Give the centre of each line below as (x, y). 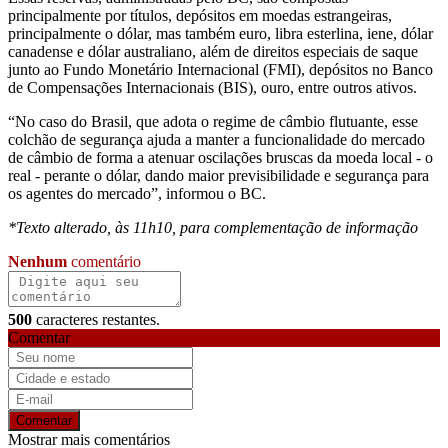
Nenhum (37, 261)
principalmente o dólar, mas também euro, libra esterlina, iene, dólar (220, 33)
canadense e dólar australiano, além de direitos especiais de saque (213, 51)
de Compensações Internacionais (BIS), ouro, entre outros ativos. (212, 87)
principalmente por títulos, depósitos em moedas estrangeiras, (200, 15)
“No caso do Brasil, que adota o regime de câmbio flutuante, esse (213, 121)
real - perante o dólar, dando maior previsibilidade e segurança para (218, 175)
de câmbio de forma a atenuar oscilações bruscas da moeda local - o (220, 157)
